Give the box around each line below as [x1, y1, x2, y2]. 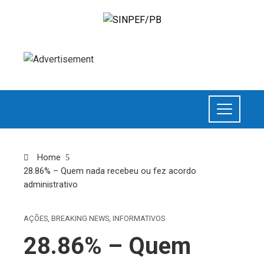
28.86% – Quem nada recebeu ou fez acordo [24, 166, 196, 176]
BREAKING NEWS [51, 213, 109, 223]
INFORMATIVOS [113, 213, 165, 223]
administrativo [24, 179, 78, 190]
